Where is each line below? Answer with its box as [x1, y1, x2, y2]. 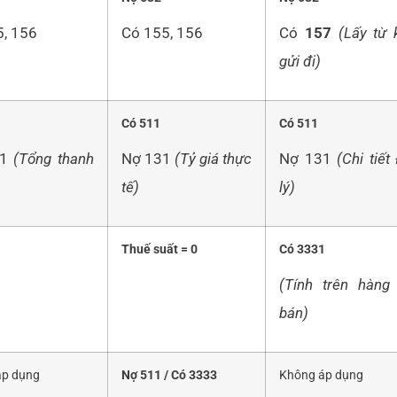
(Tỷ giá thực [175, 149, 252, 167]
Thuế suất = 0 [121, 242, 198, 258]
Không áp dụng [279, 368, 363, 384]
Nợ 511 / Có [121, 368, 189, 384]
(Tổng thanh [13, 149, 95, 167]
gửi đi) [279, 51, 321, 70]
